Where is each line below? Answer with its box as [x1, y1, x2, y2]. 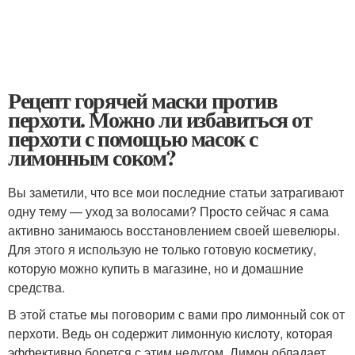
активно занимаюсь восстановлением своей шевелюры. [8, 221, 340, 239]
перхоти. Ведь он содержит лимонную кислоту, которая [8, 324, 333, 342]
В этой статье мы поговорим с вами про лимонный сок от [8, 305, 345, 323]
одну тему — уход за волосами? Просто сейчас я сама [8, 202, 329, 220]
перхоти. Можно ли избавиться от [8, 103, 312, 136]
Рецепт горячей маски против [8, 84, 277, 116]
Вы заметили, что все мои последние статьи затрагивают [8, 183, 344, 201]
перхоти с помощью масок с [8, 122, 258, 155]
